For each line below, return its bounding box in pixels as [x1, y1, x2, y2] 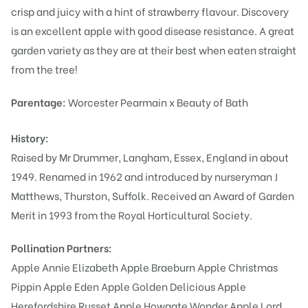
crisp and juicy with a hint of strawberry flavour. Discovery [11, 3, 289, 19]
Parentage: [11, 94, 66, 110]
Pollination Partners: [11, 240, 112, 256]
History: [11, 130, 49, 146]
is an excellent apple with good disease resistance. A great [11, 23, 294, 38]
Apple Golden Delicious [101, 278, 215, 294]
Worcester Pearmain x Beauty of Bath [66, 94, 248, 110]
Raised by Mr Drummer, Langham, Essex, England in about [11, 149, 289, 165]
